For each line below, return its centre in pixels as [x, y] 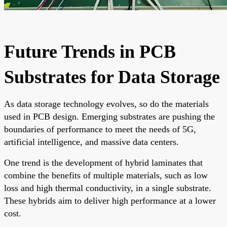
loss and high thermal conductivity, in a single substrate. [108, 188]
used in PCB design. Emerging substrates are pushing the [109, 116]
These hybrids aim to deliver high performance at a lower [110, 200]
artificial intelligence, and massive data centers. [91, 142]
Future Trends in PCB [90, 51]
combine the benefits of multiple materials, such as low [106, 175]
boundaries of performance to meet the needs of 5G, [100, 129]
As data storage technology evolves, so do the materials [106, 104]
